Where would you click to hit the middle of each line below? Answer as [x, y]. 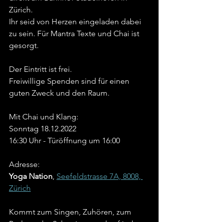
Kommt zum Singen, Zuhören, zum [71, 212]
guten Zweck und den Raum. [59, 93]
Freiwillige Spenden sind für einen [70, 81]
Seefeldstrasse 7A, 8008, [100, 176]
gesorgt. [24, 46]
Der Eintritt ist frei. [41, 69]
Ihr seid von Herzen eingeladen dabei [76, 22]
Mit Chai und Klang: [44, 117]
